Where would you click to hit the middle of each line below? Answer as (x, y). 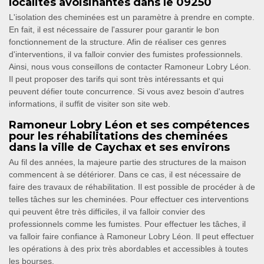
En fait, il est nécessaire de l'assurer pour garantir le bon (114, 30)
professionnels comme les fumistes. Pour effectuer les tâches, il (127, 224)
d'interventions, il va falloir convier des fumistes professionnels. (126, 55)
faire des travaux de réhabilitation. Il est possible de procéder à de (132, 187)
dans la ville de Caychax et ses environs (119, 148)
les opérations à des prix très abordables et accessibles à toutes (128, 249)
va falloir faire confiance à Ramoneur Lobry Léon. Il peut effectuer (131, 237)
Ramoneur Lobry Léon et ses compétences (129, 125)
